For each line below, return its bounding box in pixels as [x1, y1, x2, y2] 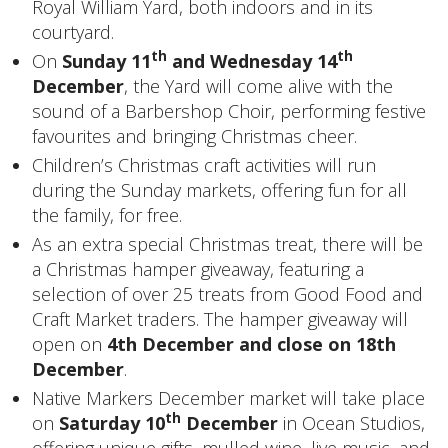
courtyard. [32, 19, 114, 44]
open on [32, 331, 107, 356]
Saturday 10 [59, 410, 165, 435]
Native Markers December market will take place [32, 385, 425, 410]
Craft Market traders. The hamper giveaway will [32, 306, 408, 331]
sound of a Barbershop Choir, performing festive [32, 98, 426, 123]
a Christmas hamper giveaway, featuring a [32, 256, 364, 281]
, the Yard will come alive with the [124, 73, 393, 98]
